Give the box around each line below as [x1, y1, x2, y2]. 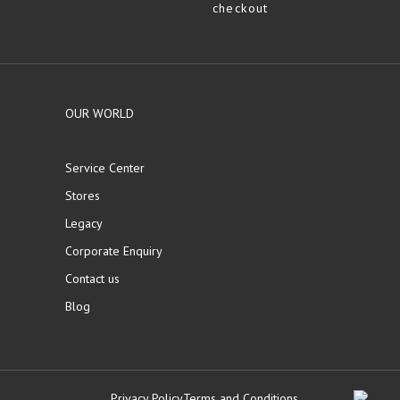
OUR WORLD [64, 105, 134, 121]
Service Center [64, 160, 145, 176]
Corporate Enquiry [64, 243, 162, 259]
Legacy [64, 215, 103, 231]
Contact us [64, 271, 120, 287]
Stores [64, 187, 100, 204]
